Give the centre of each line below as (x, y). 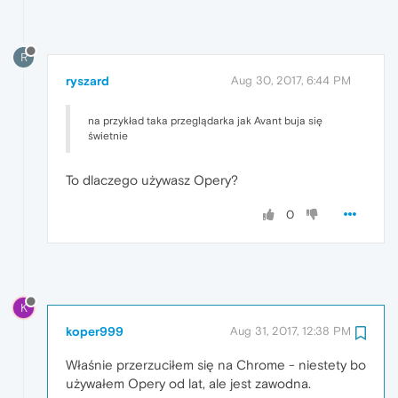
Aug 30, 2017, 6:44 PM (291, 81)
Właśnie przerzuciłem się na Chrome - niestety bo (216, 364)
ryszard (88, 81)
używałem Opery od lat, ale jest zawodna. (188, 383)
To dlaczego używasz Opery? (152, 180)
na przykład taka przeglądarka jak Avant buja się (205, 121)
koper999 (95, 331)
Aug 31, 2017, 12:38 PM (291, 330)
